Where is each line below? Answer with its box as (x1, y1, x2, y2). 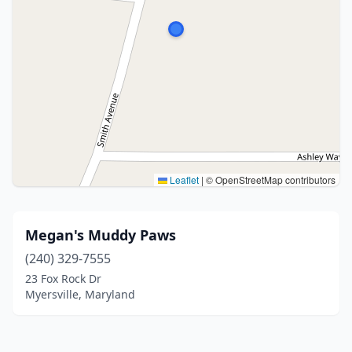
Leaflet (167, 173, 199, 186)
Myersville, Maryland (25, 287, 135, 302)
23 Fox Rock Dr (25, 271, 101, 286)
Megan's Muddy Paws (25, 225, 176, 244)
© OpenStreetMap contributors (203, 173, 335, 186)
